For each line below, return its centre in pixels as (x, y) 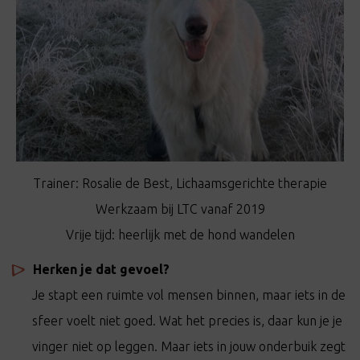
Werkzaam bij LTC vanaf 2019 (180, 209)
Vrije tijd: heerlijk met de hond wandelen (180, 235)
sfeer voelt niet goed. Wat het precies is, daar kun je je (187, 321)
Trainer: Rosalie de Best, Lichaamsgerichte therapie (180, 183)
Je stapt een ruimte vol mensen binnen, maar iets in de (189, 295)
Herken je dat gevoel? (101, 269)
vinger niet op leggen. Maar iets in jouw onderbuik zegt (189, 346)
